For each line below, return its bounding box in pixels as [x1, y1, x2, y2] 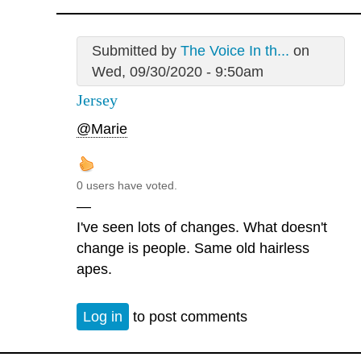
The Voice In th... [180, 42, 289, 59]
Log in [83, 308, 122, 325]
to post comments [129, 308, 247, 325]
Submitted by [91, 42, 180, 59]
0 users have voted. [77, 179, 177, 193]
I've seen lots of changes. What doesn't [77, 219, 327, 236]
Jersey [77, 90, 118, 109]
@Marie [77, 121, 127, 138]
